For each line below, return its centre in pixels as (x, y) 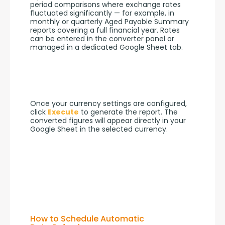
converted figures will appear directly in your (108, 120)
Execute (63, 112)
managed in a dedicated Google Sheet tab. (106, 47)
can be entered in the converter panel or (102, 39)
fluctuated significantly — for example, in (102, 13)
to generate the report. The (128, 112)
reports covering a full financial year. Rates (105, 30)
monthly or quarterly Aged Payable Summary (109, 22)
